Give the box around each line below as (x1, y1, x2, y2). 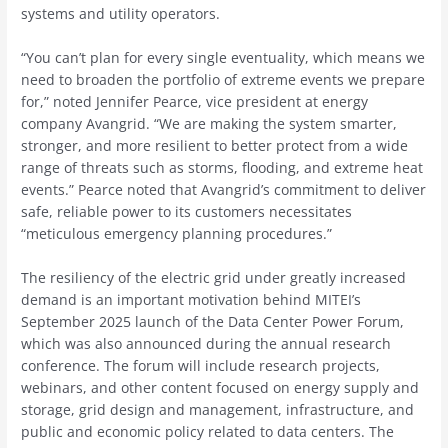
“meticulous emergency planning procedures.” (21, 224, 333, 244)
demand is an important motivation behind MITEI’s (21, 290, 362, 310)
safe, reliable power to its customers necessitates (21, 202, 353, 222)
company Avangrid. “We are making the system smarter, (21, 114, 398, 134)
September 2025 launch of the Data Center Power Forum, (21, 312, 405, 332)
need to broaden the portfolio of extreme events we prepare (21, 70, 426, 90)
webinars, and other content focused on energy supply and (21, 378, 420, 398)
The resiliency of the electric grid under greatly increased (21, 268, 407, 288)
